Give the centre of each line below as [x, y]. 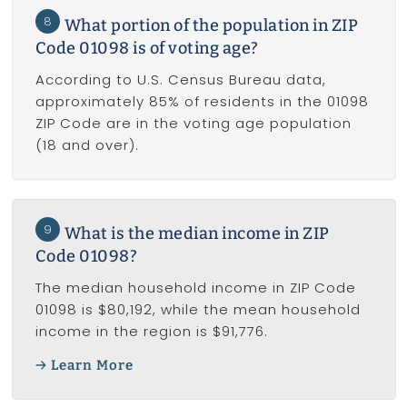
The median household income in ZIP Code [195, 288]
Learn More [92, 365]
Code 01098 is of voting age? [147, 49]
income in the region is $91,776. [151, 332]
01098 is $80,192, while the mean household [198, 310]
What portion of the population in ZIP [211, 26]
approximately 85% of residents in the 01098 [202, 102]
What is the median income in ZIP [197, 234]
